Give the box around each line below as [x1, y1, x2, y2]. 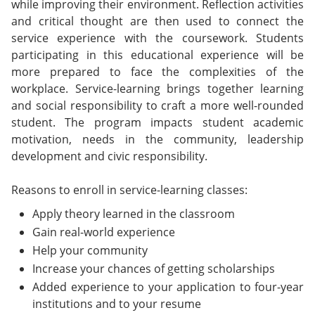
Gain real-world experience [32, 224, 175, 240]
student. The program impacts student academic [11, 115, 304, 130]
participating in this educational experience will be [11, 47, 304, 63]
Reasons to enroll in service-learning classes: [11, 182, 247, 198]
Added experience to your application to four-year [32, 279, 304, 295]
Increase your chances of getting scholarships [32, 261, 275, 276]
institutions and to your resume [32, 296, 201, 311]
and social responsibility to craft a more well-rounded [11, 98, 304, 113]
